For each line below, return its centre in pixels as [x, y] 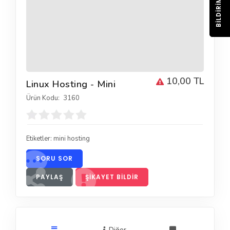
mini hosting [72, 138]
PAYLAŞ [50, 177]
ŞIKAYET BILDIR [112, 177]
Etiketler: [40, 138]
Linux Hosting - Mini [71, 84]
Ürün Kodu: [43, 98]
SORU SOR [54, 158]
